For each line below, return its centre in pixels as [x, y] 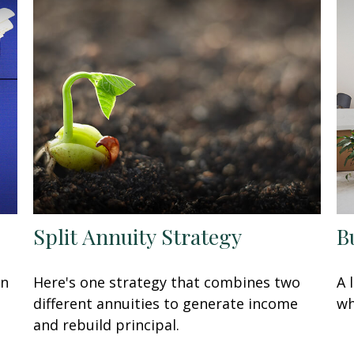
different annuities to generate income [166, 303]
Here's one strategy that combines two [167, 282]
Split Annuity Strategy [138, 236]
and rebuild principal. [107, 324]
